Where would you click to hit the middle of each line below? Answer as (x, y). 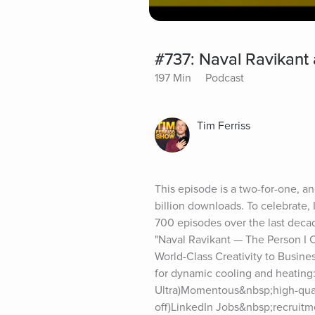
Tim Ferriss (224, 126)
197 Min (173, 78)
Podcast (225, 78)
